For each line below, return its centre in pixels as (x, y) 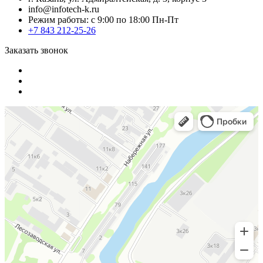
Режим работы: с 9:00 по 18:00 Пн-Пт (103, 19)
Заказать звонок (36, 50)
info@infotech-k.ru (64, 9)
